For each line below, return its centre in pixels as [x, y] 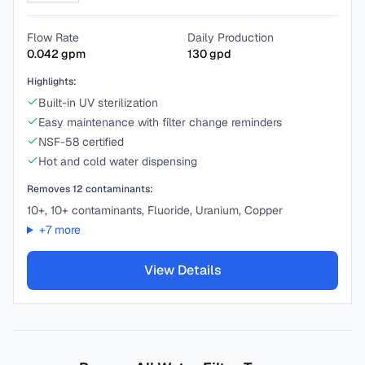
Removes [50, 189]
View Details [182, 270]
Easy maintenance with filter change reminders [160, 122]
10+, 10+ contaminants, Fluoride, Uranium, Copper [155, 210]
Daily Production [231, 37]
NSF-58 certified [81, 142]
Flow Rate [53, 37]
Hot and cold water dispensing [118, 161]
